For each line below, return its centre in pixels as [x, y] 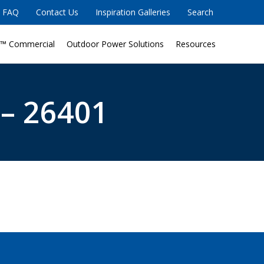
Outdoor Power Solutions [115, 44]
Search [200, 12]
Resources [196, 44]
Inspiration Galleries [133, 12]
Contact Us [57, 12]
